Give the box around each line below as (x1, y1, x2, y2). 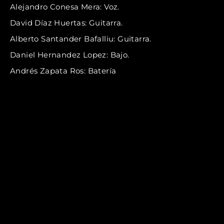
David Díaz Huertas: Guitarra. (10, 17, 123, 27)
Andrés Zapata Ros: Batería (10, 65, 116, 75)
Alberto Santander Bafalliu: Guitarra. (10, 33, 151, 43)
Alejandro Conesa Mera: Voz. (10, 1, 119, 11)
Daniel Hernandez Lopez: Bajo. (10, 49, 129, 59)
